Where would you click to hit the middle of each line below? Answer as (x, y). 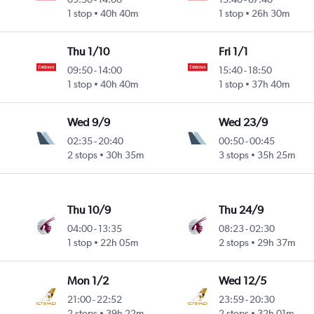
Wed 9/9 (89, 123)
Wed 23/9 (243, 123)
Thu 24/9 (241, 210)
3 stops (233, 155)
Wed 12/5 (242, 281)
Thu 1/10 (89, 52)
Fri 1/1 (233, 52)
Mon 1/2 (88, 281)
